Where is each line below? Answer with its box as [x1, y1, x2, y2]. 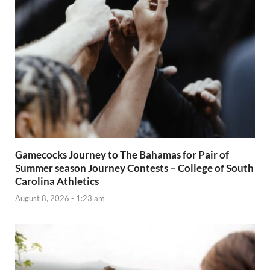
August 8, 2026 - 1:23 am [15, 193, 105, 204]
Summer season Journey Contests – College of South [15, 161, 254, 174]
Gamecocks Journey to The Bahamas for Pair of [15, 148, 229, 161]
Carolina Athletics [15, 174, 99, 187]
